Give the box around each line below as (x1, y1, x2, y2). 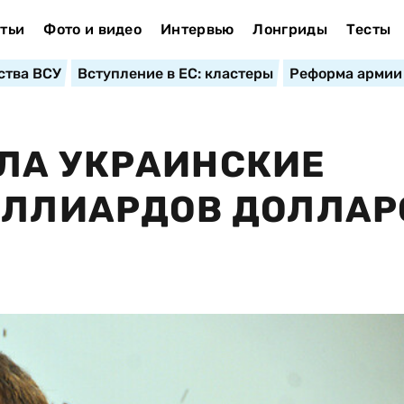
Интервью (160, 21, 234, 38)
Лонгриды (252, 21, 327, 38)
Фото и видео (43, 21, 142, 38)
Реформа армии (289, 65, 402, 82)
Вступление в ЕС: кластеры (77, 65, 273, 82)
